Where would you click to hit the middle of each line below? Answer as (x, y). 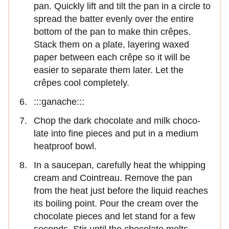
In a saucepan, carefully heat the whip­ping (120, 165)
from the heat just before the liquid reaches (121, 190)
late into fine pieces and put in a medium (116, 133)
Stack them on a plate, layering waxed (111, 44)
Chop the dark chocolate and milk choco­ (117, 120)
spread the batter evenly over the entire (114, 19)
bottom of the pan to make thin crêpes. (112, 31)
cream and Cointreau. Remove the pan (113, 178)
